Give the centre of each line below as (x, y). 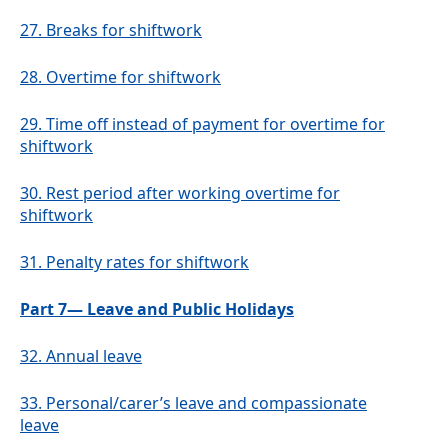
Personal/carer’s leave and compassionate (206, 403)
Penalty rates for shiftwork (147, 262)
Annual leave (94, 356)
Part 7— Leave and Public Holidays (157, 309)
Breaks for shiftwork (124, 30)
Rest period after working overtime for (193, 193)
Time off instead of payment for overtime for (215, 124)
